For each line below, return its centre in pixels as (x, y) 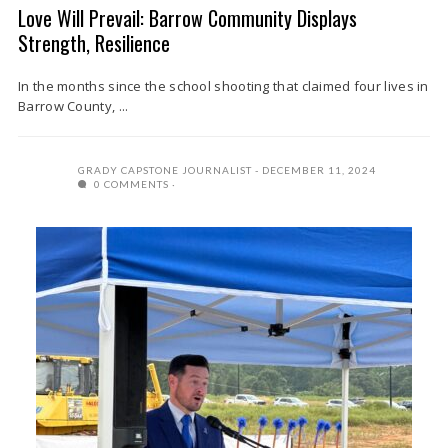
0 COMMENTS (130, 184)
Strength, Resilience (94, 43)
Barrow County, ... (73, 106)
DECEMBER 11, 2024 (319, 170)
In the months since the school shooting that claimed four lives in (223, 86)
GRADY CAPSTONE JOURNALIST (165, 170)
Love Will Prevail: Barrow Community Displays (187, 18)
